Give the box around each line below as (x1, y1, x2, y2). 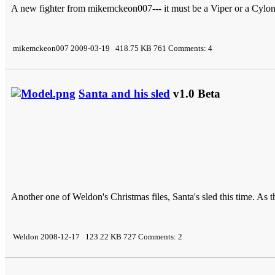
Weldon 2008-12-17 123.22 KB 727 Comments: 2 (11, 231, 182, 241)
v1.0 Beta (170, 87, 220, 100)
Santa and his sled (79, 87, 170, 100)
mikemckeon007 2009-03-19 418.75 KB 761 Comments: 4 (11, 43, 212, 53)
